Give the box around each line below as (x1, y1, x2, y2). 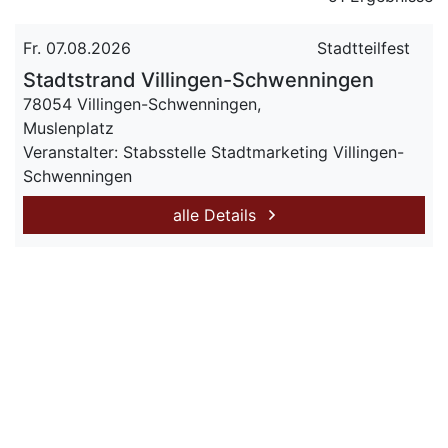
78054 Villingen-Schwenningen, (23, 94, 261, 114)
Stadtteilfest (317, 38, 410, 58)
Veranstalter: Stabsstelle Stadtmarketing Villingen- (23, 142, 404, 162)
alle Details (173, 205, 261, 225)
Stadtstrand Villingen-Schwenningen (23, 68, 374, 92)
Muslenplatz (23, 118, 114, 138)
